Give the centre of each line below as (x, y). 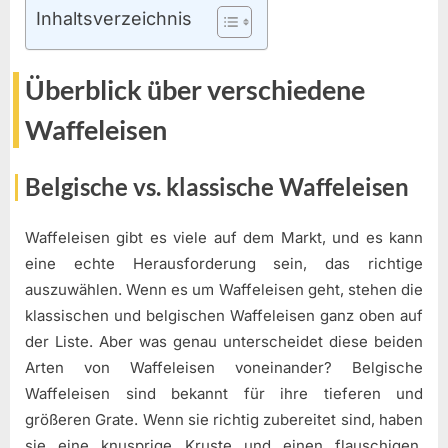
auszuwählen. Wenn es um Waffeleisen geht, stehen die (224, 289)
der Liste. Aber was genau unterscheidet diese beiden (224, 341)
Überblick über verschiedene (195, 89)
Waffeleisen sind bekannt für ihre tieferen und (224, 393)
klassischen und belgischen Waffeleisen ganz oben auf (224, 315)
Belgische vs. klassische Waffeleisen (217, 187)
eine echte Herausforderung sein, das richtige (224, 263)
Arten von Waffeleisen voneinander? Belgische (224, 367)
